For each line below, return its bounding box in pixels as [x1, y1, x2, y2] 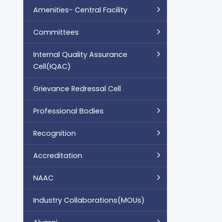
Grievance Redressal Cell [33, 83, 121, 94]
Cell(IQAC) [33, 61, 71, 71]
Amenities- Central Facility [33, 4, 127, 15]
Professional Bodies [33, 106, 104, 116]
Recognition [33, 128, 76, 138]
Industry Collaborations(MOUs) [33, 195, 145, 205]
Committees [33, 27, 79, 37]
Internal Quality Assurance [33, 49, 127, 59]
